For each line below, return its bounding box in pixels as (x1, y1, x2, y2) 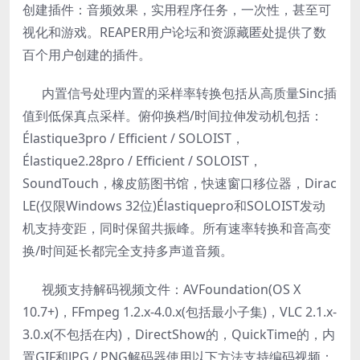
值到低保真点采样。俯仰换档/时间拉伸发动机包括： (22, 107, 323, 125)
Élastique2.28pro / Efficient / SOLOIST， (22, 152, 262, 170)
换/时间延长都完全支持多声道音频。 (22, 242, 233, 260)
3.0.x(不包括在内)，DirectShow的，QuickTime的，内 (22, 325, 335, 343)
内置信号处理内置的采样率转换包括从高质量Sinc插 (22, 84, 337, 102)
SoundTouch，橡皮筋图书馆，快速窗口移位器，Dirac (22, 174, 337, 192)
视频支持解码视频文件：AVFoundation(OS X (22, 280, 301, 298)
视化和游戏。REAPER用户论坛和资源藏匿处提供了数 (22, 23, 326, 41)
